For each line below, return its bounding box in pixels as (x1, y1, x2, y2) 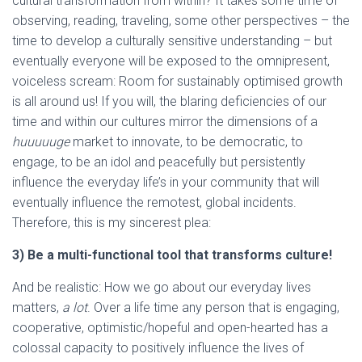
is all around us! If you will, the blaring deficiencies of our (12, 94, 326, 109)
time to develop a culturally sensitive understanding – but (12, 33, 332, 48)
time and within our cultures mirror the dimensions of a (12, 114, 318, 129)
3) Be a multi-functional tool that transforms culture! (12, 247, 332, 263)
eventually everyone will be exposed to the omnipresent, (12, 53, 330, 69)
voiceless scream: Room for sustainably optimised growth (12, 74, 343, 89)
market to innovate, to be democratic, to (69, 134, 303, 149)
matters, (12, 300, 62, 315)
